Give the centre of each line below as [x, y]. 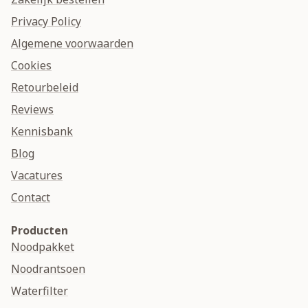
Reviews [32, 110]
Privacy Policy [46, 22]
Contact [31, 198]
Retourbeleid [45, 88]
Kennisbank [42, 132]
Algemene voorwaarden [72, 44]
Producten [40, 231]
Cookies [31, 66]
